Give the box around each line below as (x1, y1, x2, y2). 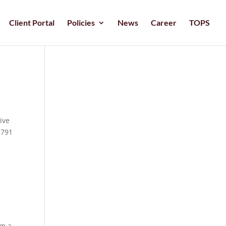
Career (151, 18, 177, 27)
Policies (67, 18, 95, 27)
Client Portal (9, 18, 54, 27)
